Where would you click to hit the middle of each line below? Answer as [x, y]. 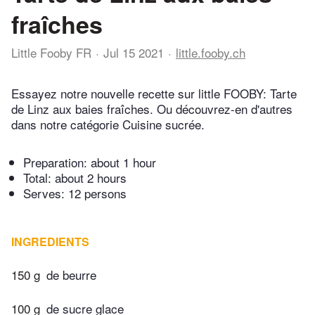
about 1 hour [123, 162]
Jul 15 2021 [134, 52]
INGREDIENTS [50, 242]
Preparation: [57, 162]
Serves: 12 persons [75, 193]
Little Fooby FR [51, 52]
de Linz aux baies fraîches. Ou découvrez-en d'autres [152, 109]
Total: [39, 178]
